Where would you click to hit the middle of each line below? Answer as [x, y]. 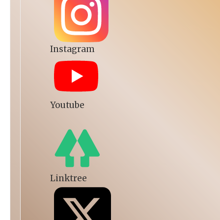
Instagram [72, 49]
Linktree [69, 178]
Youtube [67, 105]
